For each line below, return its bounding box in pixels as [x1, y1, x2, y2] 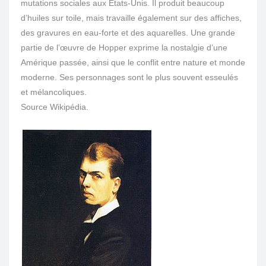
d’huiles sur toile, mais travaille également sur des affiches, [21, 12, 242, 23]
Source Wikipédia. [21, 102, 88, 112]
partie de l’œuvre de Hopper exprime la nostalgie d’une [21, 42, 227, 52]
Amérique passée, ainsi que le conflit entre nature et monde [21, 57, 245, 67]
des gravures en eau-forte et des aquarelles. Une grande [21, 27, 235, 37]
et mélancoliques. [21, 87, 87, 97]
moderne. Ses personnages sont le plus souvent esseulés [21, 72, 238, 82]
